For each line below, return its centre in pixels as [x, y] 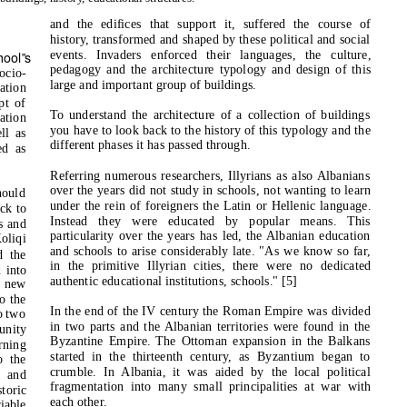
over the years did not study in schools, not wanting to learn [210, 190]
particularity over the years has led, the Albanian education [210, 236]
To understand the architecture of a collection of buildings [210, 115]
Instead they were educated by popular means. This [210, 220]
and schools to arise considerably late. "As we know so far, [210, 250]
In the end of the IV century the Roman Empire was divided [210, 311]
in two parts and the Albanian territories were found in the [210, 326]
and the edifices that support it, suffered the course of [211, 24]
